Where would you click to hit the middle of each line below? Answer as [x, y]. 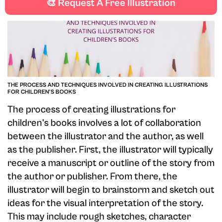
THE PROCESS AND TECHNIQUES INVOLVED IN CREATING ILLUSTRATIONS [108, 85]
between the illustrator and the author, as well [106, 137]
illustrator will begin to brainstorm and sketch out [111, 190]
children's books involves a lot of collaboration [104, 123]
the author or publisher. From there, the [92, 177]
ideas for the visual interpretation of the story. [105, 203]
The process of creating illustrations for [91, 110]
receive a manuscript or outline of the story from [111, 163]
